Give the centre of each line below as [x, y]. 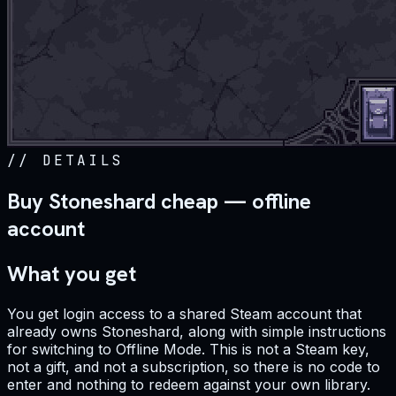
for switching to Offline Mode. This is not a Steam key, [188, 350]
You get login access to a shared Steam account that [184, 314]
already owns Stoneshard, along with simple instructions [197, 332]
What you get [72, 274]
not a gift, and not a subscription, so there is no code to [194, 367]
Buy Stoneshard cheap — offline [159, 202]
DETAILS [83, 161]
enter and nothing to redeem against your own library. [189, 385]
